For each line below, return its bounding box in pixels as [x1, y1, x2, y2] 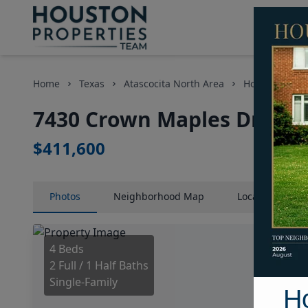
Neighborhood [113, 190, 181, 203]
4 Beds [49, 241, 84, 256]
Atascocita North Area [124, 77, 224, 90]
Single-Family [49, 274, 118, 289]
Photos [49, 190, 80, 203]
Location [237, 190, 276, 203]
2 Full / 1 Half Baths [49, 258, 148, 273]
